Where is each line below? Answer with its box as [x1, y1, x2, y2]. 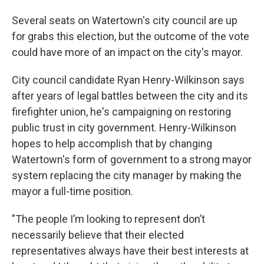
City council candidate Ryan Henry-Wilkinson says [12, 74, 245, 87]
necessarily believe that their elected [12, 229, 184, 242]
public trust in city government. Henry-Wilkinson [12, 121, 236, 134]
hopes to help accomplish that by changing [12, 137, 212, 150]
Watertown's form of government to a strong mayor [12, 153, 252, 166]
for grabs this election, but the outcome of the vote [12, 30, 249, 43]
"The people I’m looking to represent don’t [12, 213, 205, 226]
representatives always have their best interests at [12, 245, 249, 258]
